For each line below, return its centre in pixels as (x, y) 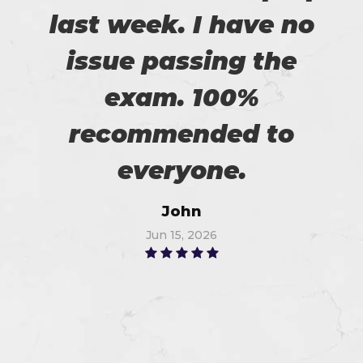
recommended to (181, 134)
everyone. (181, 170)
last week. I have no (181, 24)
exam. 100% (181, 97)
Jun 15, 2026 (181, 235)
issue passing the (181, 61)
